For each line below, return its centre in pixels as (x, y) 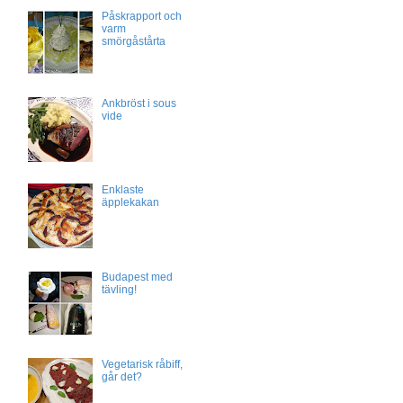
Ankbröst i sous (139, 103)
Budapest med (137, 278)
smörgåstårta (133, 41)
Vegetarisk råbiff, (142, 364)
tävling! (119, 290)
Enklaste (122, 190)
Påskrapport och (141, 16)
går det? (121, 376)
